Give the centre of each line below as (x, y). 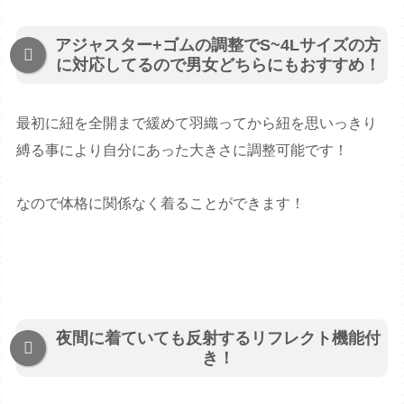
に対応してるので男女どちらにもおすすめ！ (218, 65)
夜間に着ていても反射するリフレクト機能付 (218, 338)
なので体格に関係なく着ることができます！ (161, 204)
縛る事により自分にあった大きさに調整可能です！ (183, 151)
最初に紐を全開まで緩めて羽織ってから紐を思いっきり (197, 124)
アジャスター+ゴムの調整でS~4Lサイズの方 (218, 46)
